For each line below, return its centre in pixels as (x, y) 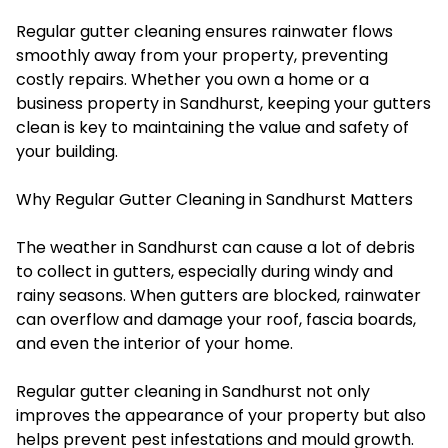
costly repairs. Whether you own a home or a (192, 79)
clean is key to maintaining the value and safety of (212, 127)
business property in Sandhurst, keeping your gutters (223, 103)
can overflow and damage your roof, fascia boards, (216, 319)
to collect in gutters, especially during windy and (204, 271)
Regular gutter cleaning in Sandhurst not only (193, 391)
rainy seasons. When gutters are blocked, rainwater (218, 295)
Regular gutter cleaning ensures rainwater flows (204, 31)
